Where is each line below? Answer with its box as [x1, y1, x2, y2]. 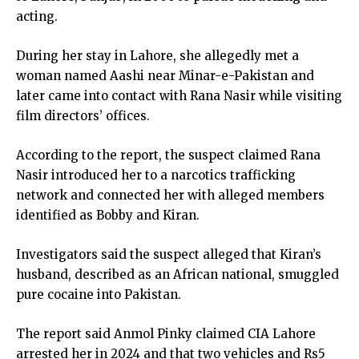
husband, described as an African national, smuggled [16, 267, 339, 282]
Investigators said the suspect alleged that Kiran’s [16, 247, 321, 262]
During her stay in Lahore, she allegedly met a [16, 48, 299, 63]
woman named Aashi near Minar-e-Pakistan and [16, 68, 314, 83]
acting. [16, 9, 58, 24]
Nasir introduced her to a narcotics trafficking [16, 167, 296, 183]
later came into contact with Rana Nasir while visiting [16, 88, 342, 103]
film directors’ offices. [16, 108, 150, 123]
